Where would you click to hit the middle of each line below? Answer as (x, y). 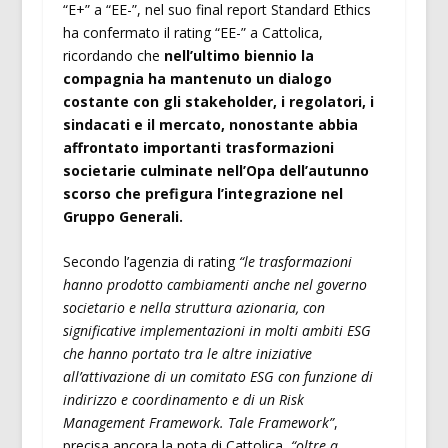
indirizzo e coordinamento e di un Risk (183, 400)
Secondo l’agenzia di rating (150, 262)
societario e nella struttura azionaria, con (193, 308)
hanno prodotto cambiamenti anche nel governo (214, 285)
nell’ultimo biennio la (238, 56)
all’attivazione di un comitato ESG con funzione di (217, 377)
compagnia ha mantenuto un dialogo (197, 79)
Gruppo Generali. (122, 217)
